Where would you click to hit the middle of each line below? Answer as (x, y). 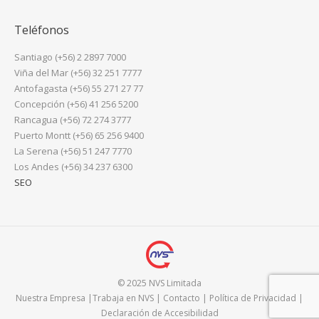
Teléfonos (42, 30)
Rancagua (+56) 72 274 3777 (73, 120)
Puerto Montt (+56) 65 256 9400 (79, 135)
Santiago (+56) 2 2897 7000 (70, 57)
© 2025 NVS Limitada (159, 283)
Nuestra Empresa (51, 298)
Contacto (182, 298)
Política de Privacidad (253, 298)
